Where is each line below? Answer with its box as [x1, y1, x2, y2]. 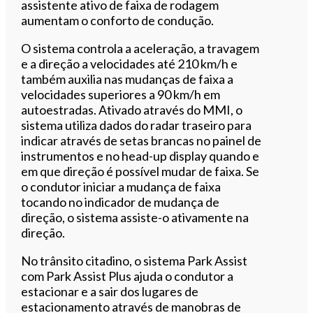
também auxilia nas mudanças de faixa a [21, 71, 234, 87]
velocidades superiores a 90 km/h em [21, 86, 221, 102]
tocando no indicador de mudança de [21, 194, 220, 210]
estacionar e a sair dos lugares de [21, 283, 199, 299]
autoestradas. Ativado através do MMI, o [21, 101, 243, 117]
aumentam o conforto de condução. [21, 12, 214, 28]
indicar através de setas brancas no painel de [21, 132, 262, 148]
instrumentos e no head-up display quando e [21, 147, 260, 163]
